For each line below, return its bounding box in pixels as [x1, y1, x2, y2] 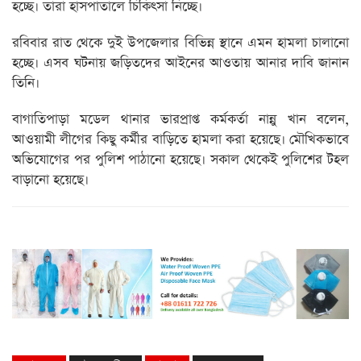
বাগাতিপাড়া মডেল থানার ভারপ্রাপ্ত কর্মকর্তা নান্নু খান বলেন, [12, 110, 349, 130]
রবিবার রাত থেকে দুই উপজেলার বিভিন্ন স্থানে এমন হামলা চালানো [12, 34, 349, 53]
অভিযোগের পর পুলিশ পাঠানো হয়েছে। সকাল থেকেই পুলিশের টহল [12, 151, 349, 170]
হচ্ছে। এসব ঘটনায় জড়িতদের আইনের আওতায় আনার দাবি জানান [12, 54, 349, 73]
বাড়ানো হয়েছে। [12, 171, 89, 190]
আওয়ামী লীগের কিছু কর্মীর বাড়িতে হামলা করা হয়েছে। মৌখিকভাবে [12, 131, 349, 150]
